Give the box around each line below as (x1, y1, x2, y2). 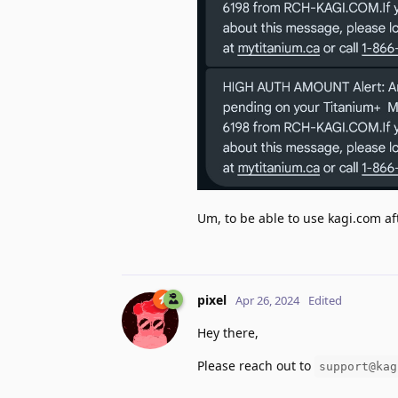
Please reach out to (197, 357, 314, 375)
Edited (308, 292, 342, 309)
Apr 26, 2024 (235, 292, 299, 309)
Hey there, (197, 324, 259, 342)
